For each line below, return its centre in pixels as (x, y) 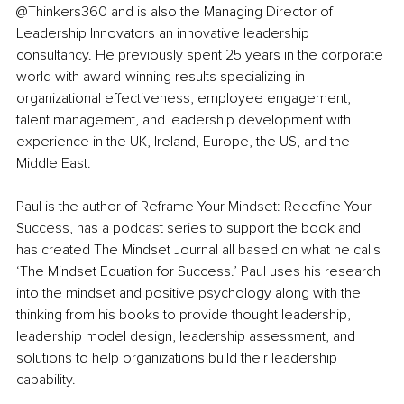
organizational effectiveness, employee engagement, (185, 99)
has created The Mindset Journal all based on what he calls (200, 250)
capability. (48, 380)
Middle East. (54, 164)
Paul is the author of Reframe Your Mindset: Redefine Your (196, 207)
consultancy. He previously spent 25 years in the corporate (202, 55)
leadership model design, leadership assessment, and (188, 337)
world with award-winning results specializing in (162, 77)
